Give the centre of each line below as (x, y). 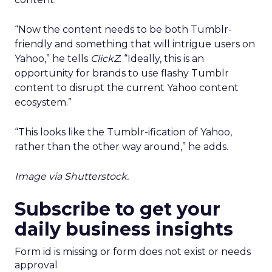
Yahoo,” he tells (53, 59)
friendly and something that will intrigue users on (135, 44)
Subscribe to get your (117, 209)
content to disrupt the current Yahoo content (127, 88)
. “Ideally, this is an (162, 59)
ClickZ (105, 59)
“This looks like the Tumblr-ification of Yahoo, (123, 132)
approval (36, 265)
